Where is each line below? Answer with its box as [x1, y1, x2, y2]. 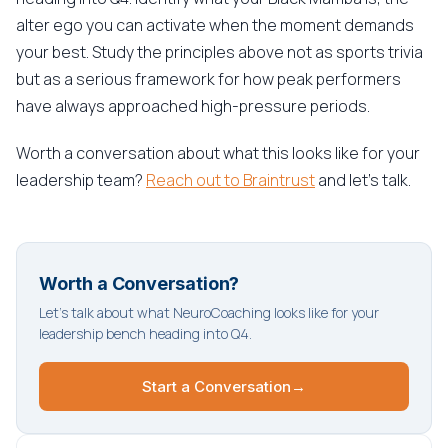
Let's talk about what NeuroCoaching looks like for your [39, 303, 379, 322]
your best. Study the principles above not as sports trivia [16, 41, 423, 63]
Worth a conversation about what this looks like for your [16, 142, 420, 164]
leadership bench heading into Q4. [39, 324, 252, 343]
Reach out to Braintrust [146, 169, 315, 191]
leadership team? [16, 169, 146, 191]
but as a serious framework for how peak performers [16, 68, 401, 90]
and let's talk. [315, 169, 411, 191]
